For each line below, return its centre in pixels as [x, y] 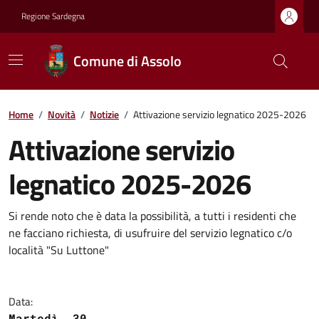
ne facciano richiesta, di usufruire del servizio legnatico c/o [150, 233]
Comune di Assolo [128, 61]
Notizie [104, 114]
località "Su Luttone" [59, 250]
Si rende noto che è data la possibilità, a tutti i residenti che [152, 216]
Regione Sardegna [53, 16]
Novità [62, 114]
